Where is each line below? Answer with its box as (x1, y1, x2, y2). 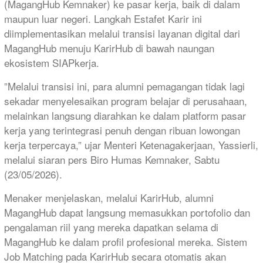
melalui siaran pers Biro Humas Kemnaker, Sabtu (4, 151, 220, 167)
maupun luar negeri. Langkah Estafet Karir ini (4, 11, 202, 26)
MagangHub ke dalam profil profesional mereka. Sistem (4, 234, 247, 249)
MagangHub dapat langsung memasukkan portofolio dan (4, 204, 250, 220)
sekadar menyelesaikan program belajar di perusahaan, (4, 93, 247, 108)
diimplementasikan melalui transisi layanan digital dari (4, 25, 240, 41)
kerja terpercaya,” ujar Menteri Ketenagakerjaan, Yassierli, (4, 137, 258, 152)
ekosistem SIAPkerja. (4, 55, 99, 70)
